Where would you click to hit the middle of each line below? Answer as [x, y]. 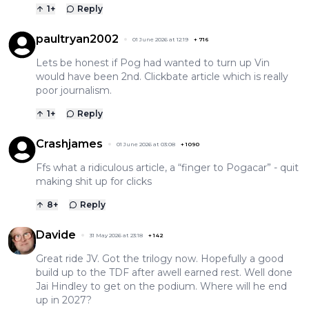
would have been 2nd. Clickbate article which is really [162, 77]
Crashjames [69, 144]
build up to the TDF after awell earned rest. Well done [164, 273]
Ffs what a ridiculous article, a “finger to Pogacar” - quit [167, 168]
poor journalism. [74, 91]
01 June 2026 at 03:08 [146, 144]
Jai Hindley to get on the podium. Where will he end [161, 287]
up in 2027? [64, 300]
